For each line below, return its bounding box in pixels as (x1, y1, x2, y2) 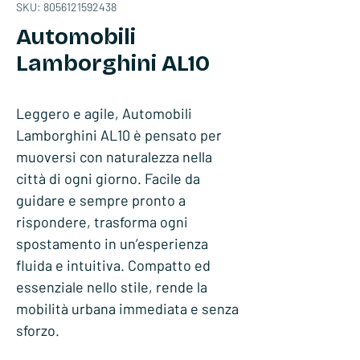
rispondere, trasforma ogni (16, 213, 188, 231)
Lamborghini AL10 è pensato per (16, 126, 222, 144)
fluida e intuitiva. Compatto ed (16, 256, 211, 274)
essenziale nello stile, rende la (16, 278, 207, 296)
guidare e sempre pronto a (16, 191, 186, 209)
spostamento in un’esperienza (16, 235, 208, 252)
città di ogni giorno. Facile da (16, 170, 200, 187)
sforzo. (16, 321, 59, 339)
